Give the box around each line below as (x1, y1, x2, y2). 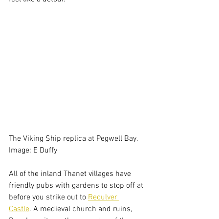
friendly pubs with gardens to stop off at (9, 181, 145, 191)
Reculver (88, 193, 119, 203)
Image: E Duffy (9, 146, 57, 156)
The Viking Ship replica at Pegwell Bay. (9, 134, 140, 144)
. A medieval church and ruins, (29, 204, 134, 215)
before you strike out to (9, 193, 88, 203)
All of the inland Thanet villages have (9, 169, 133, 179)
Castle (9, 204, 29, 215)
